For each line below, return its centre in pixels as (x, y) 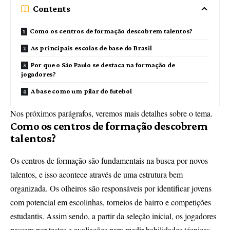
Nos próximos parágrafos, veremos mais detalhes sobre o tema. (111, 113)
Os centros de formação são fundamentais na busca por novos (109, 161)
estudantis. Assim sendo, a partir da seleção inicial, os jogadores (113, 216)
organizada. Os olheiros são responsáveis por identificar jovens (111, 188)
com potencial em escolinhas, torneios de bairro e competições (111, 202)
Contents (52, 9)
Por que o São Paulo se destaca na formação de (103, 65)
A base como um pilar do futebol (82, 91)
